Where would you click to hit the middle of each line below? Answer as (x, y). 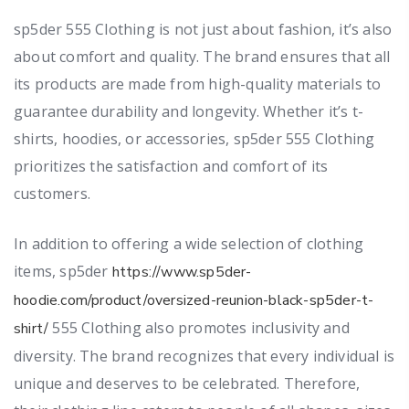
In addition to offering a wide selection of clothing (189, 243)
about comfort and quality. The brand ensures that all (202, 56)
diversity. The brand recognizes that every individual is (204, 356)
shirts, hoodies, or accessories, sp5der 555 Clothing (194, 138)
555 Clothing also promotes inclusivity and (199, 327)
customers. (52, 193)
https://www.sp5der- (182, 272)
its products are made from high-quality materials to (198, 84)
